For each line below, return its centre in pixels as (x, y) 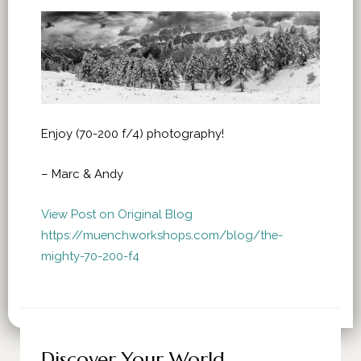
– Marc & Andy (82, 173)
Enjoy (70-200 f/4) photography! (133, 133)
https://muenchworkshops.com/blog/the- (162, 234)
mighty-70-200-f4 (90, 255)
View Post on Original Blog (117, 214)
